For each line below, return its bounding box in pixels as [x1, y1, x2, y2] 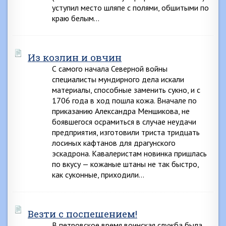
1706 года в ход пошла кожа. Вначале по [52, 95, 197, 105]
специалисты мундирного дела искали [52, 74, 184, 84]
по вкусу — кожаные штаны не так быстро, [52, 159, 199, 169]
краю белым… [52, 13, 99, 23]
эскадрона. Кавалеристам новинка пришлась [52, 148, 207, 158]
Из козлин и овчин [28, 51, 122, 64]
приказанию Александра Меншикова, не [52, 106, 190, 116]
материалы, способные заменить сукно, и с [52, 85, 200, 95]
